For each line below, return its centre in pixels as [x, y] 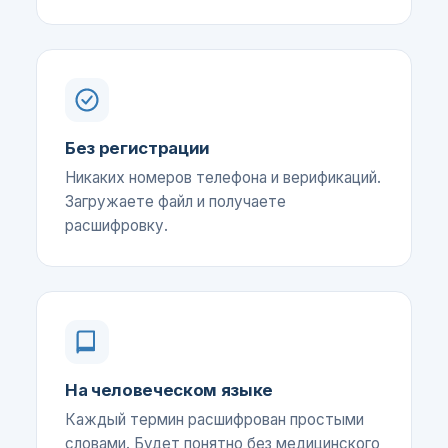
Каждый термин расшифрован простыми [214, 419]
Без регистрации [137, 148]
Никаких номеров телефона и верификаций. [223, 177]
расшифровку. [116, 225]
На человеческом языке [169, 390]
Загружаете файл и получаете [175, 201]
